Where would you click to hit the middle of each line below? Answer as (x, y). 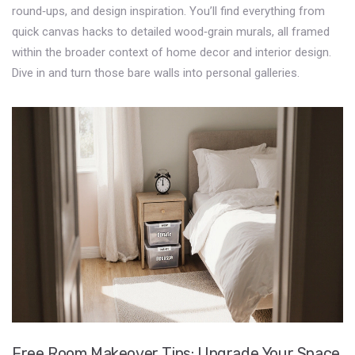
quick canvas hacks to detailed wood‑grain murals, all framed (171, 32)
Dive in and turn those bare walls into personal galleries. (156, 73)
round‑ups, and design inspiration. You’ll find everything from (168, 11)
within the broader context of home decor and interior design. (172, 52)
